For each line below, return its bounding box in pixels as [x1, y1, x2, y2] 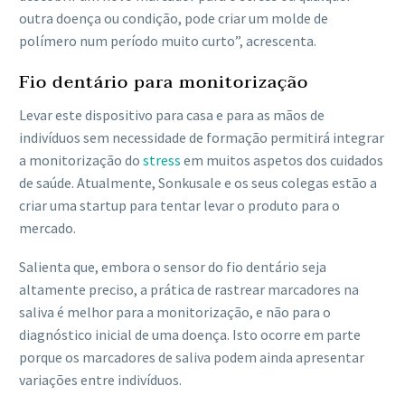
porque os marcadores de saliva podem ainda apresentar [19, 347, 364, 366]
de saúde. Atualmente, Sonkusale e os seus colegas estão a [19, 174, 377, 193]
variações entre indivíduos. [19, 370, 182, 389]
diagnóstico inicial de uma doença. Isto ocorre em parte [19, 325, 361, 344]
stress [143, 151, 181, 170]
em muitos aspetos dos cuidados [181, 151, 383, 170]
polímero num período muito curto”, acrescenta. [19, 31, 316, 50]
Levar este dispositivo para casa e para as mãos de [19, 106, 325, 125]
